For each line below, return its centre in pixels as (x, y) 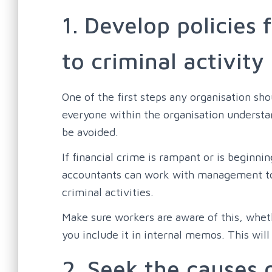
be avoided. (90, 132)
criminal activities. (108, 192)
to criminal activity (163, 60)
